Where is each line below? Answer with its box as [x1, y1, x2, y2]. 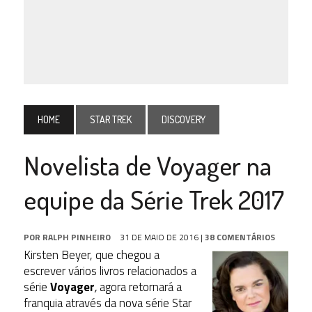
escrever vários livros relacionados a [23, 261, 196, 280]
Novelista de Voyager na [23, 148, 272, 182]
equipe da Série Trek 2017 [23, 182, 284, 216]
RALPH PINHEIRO [42, 230, 111, 244]
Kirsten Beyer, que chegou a [23, 245, 159, 264]
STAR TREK [89, 113, 132, 125]
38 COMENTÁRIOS [204, 230, 275, 244]
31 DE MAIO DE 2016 [119, 230, 198, 244]
